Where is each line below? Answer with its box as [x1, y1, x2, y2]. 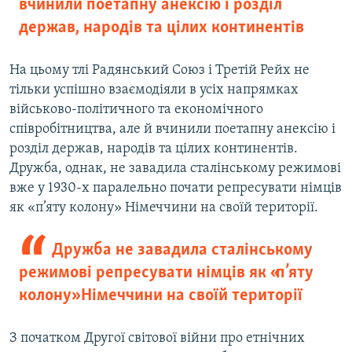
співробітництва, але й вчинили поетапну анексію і [9, 122, 335, 137]
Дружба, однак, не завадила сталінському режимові [9, 161, 341, 177]
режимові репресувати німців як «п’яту [19, 264, 313, 283]
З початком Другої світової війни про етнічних [9, 331, 305, 346]
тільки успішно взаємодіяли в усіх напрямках [9, 82, 299, 98]
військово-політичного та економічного [9, 102, 263, 118]
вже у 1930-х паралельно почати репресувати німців [9, 181, 342, 196]
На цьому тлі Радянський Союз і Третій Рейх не [9, 63, 310, 79]
